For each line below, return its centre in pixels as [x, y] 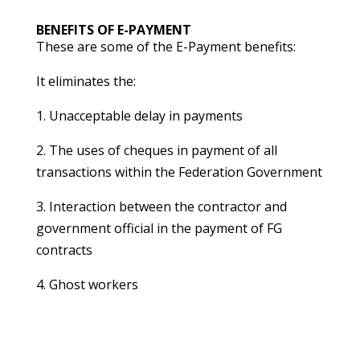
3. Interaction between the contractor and [161, 207]
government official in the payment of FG [159, 228]
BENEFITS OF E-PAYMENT [113, 30]
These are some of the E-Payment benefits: [166, 47]
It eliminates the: [86, 81]
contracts [64, 250]
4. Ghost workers [87, 284]
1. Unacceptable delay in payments [139, 116]
